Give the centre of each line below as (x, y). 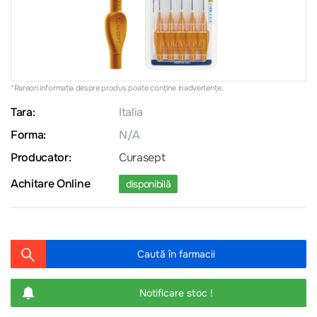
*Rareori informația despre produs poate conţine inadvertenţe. (117, 88)
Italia (131, 112)
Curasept (142, 157)
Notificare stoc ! (176, 293)
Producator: (41, 157)
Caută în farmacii (176, 254)
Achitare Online (51, 184)
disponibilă (149, 184)
